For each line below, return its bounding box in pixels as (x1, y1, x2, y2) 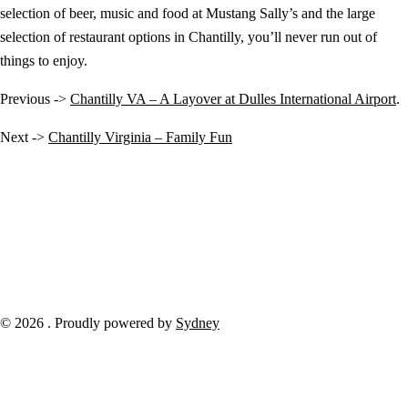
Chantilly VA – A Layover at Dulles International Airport (70, 91, 396, 107)
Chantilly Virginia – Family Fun (48, 129, 232, 146)
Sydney (176, 315, 219, 331)
